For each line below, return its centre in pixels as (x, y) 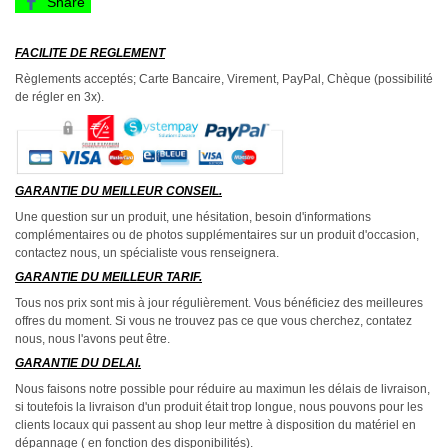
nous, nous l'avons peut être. (92, 338)
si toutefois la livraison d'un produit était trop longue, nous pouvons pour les (219, 406)
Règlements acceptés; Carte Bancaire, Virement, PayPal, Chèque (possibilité (224, 78)
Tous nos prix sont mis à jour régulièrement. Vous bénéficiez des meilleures (219, 302)
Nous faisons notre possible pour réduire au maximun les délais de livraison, (222, 388)
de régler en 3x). (59, 96)
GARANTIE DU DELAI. (78, 362)
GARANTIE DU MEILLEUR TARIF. (108, 276)
